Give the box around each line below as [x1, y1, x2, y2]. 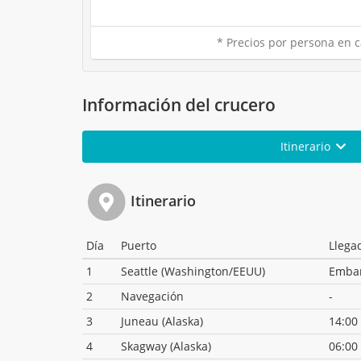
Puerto [121, 238, 156, 254]
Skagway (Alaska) [121, 338, 211, 355]
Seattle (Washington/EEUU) [121, 263, 265, 280]
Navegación [121, 288, 184, 305]
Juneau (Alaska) [121, 313, 203, 330]
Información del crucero [82, 93, 276, 117]
